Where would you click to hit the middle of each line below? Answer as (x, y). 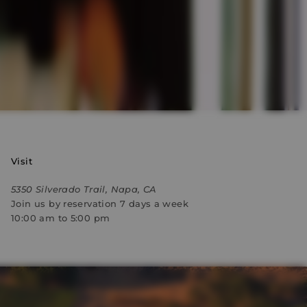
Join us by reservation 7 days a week (100, 204)
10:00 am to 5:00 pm (61, 218)
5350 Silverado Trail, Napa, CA (84, 189)
